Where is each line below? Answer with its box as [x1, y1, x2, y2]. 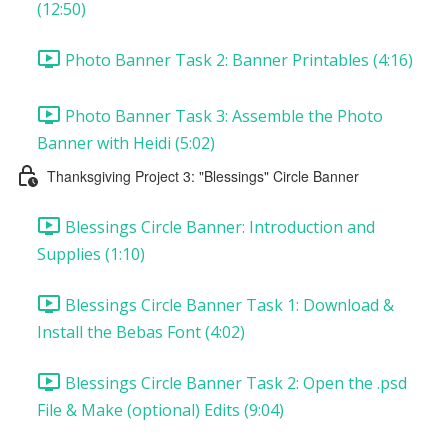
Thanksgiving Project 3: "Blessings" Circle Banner [47, 165, 359, 186]
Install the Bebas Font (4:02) [37, 321, 245, 343]
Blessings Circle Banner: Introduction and [65, 215, 375, 238]
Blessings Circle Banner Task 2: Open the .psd [65, 371, 407, 394]
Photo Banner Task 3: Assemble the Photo [65, 104, 383, 127]
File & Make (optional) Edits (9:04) [37, 399, 284, 421]
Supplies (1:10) [37, 243, 145, 265]
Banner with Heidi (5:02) [37, 132, 215, 154]
